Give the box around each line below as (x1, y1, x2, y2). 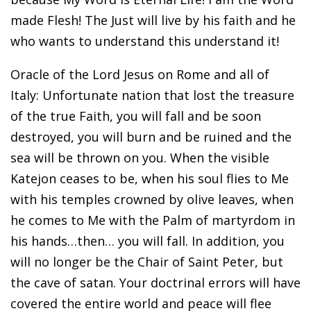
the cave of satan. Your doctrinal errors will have (10, 274, 301, 291)
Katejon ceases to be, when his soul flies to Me (10, 169, 289, 187)
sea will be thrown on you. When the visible (10, 149, 269, 166)
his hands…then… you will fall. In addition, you (10, 232, 285, 249)
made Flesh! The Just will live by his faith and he (10, 11, 296, 28)
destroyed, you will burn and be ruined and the (10, 128, 292, 145)
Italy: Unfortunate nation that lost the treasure (10, 86, 294, 103)
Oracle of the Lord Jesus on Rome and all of (10, 65, 269, 83)
